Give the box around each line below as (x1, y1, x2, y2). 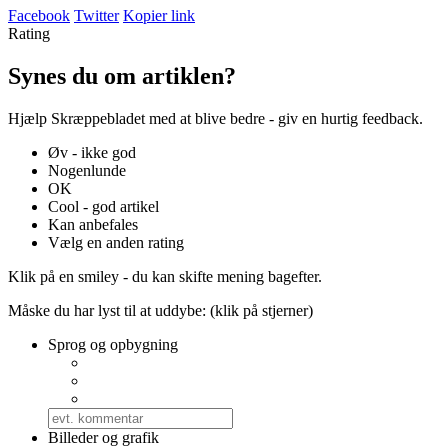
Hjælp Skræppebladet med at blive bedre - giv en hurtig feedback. (8, 110, 423, 127)
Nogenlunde (48, 162, 126, 179)
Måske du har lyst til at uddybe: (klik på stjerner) (8, 302, 313, 319)
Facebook (8, 7, 70, 25)
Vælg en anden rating (48, 234, 184, 251)
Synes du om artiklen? (8, 63, 236, 90)
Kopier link (123, 7, 195, 25)
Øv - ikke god (48, 144, 136, 161)
